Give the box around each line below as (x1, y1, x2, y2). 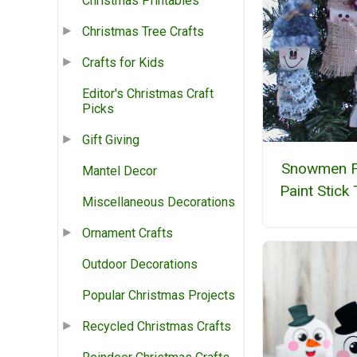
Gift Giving (82, 132, 139, 148)
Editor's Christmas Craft (82, 86, 214, 102)
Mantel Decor (82, 163, 157, 179)
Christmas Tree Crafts (82, 24, 204, 40)
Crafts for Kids (82, 55, 164, 71)
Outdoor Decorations (82, 257, 198, 273)
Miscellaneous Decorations (82, 194, 235, 210)
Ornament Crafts (82, 226, 173, 241)
